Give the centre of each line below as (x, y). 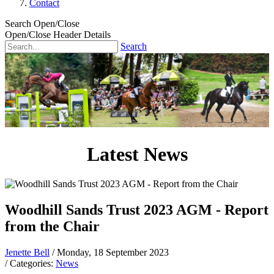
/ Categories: (30, 263)
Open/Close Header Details (58, 35)
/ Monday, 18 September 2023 (110, 252)
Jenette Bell (27, 252)
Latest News (137, 154)
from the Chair (52, 227)
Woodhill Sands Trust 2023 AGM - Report (137, 210)
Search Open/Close (42, 24)
